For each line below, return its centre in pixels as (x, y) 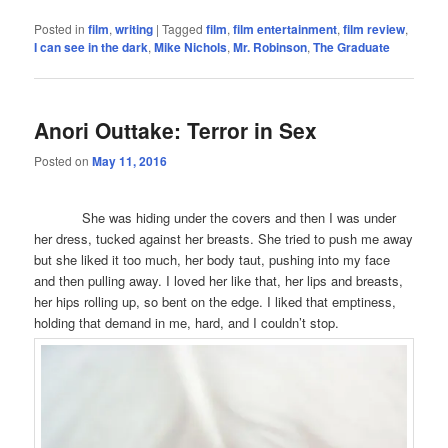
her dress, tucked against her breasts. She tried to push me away (224, 239)
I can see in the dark (91, 47)
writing (134, 29)
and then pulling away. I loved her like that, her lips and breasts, (219, 281)
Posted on (63, 160)
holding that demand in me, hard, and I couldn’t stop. (187, 323)
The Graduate (352, 47)
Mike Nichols (191, 47)
